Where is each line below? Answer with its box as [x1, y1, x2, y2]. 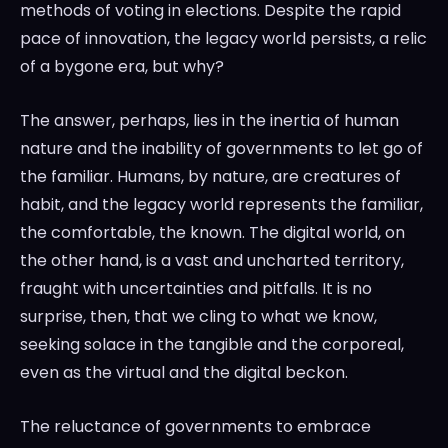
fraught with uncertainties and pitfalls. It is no [20, 277, 372, 301]
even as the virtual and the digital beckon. [20, 361, 348, 385]
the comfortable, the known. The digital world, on [20, 221, 405, 245]
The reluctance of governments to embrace [20, 415, 371, 439]
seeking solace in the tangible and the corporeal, [20, 333, 404, 357]
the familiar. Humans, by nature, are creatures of [20, 165, 401, 189]
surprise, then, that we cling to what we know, [20, 305, 377, 329]
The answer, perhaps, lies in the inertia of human [20, 109, 399, 133]
